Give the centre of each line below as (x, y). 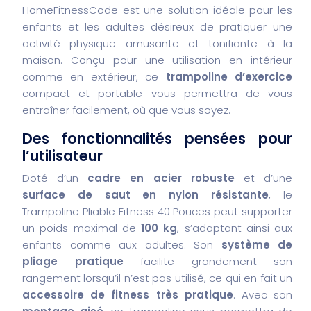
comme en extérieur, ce (94, 76)
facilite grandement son (208, 261)
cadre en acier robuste (161, 178)
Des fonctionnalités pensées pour (157, 138)
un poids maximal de (82, 228)
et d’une (263, 178)
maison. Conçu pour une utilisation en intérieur (157, 60)
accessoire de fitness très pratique (128, 294)
